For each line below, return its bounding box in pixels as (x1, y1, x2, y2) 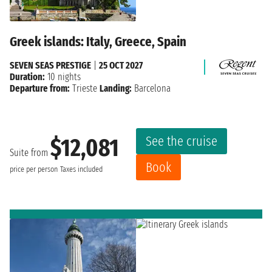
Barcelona (132, 82, 171, 94)
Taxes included (60, 165, 103, 175)
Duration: (10, 70, 45, 83)
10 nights (45, 70, 81, 83)
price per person (10, 165, 58, 175)
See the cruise (146, 132, 217, 149)
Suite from (10, 147, 50, 159)
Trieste (72, 82, 97, 94)
